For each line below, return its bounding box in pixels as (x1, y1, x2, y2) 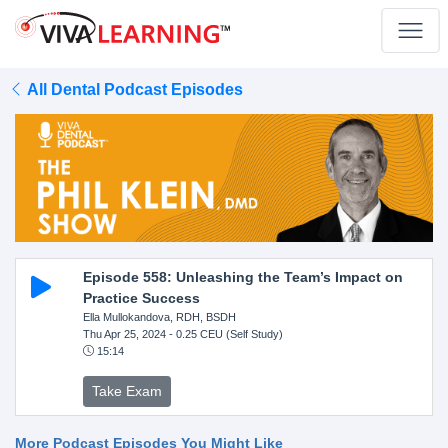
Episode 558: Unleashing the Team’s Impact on (82, 268, 403, 285)
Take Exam (91, 382, 162, 399)
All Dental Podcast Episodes (24, 81, 243, 98)
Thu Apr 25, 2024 (82, 327, 166, 340)
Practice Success (82, 289, 200, 306)
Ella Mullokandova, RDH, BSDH (82, 310, 236, 323)
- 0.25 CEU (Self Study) (165, 327, 283, 340)
